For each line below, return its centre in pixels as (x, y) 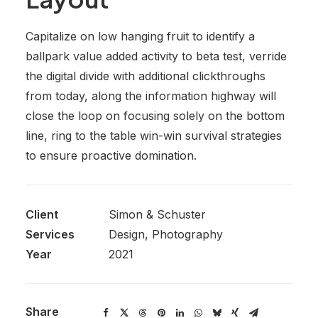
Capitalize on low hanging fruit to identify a (140, 36)
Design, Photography (166, 234)
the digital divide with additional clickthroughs (146, 76)
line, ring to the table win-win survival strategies (154, 136)
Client (42, 214)
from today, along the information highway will (151, 96)
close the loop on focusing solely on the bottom (155, 116)
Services (50, 234)
